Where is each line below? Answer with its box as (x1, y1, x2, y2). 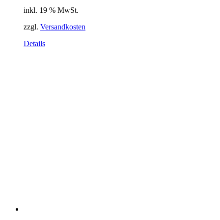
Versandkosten (40, 22, 85, 31)
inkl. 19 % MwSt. (24, 5, 79, 14)
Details (24, 39, 45, 48)
